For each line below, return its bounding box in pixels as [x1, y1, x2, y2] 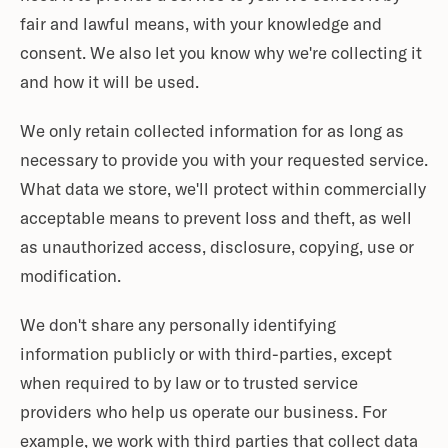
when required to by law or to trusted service [20, 376, 358, 393]
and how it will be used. [20, 75, 199, 92]
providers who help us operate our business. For [20, 405, 387, 422]
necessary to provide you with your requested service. [20, 153, 428, 170]
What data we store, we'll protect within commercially [20, 182, 426, 199]
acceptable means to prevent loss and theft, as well [20, 211, 412, 228]
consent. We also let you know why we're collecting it [20, 46, 422, 63]
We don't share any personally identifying [20, 318, 336, 335]
